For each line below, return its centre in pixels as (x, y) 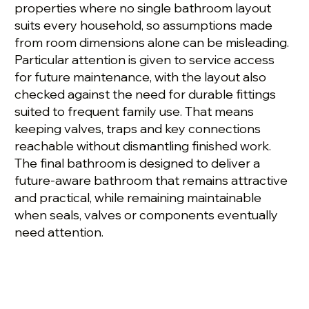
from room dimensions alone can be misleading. (152, 43)
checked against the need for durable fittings (146, 94)
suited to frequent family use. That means (134, 112)
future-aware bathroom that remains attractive (151, 181)
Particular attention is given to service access (145, 60)
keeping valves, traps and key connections (138, 129)
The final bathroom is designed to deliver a (138, 163)
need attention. (59, 232)
